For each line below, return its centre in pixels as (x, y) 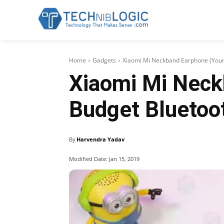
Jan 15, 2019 (124, 158)
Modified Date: (88, 158)
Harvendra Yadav (100, 139)
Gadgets (104, 60)
